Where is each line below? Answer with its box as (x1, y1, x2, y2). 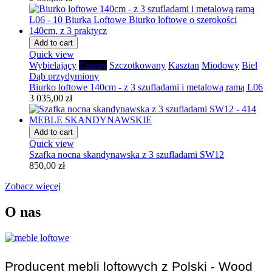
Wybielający (29, 59, 76, 70)
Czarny (79, 59, 107, 70)
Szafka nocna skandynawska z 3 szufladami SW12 (29, 149, 224, 160)
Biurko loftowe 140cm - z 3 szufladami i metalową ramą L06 (29, 81, 263, 92)
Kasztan (168, 59, 199, 70)
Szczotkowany (109, 59, 166, 70)
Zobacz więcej (5, 180, 61, 191)
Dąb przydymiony (29, 70, 99, 81)
